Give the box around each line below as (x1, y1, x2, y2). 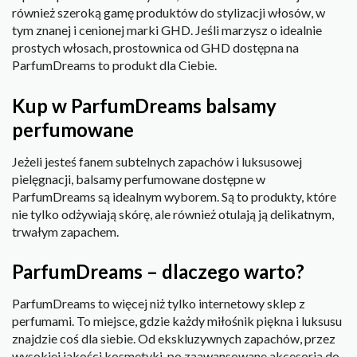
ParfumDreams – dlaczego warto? (12, 260, 304, 284)
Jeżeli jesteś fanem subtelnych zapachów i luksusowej (12, 153, 302, 169)
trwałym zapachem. (12, 223, 119, 239)
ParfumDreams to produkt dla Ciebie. (12, 57, 217, 73)
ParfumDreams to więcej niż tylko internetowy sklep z (12, 296, 305, 312)
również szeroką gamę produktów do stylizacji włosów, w (12, 5, 325, 21)
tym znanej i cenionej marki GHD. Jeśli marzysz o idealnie (12, 22, 322, 38)
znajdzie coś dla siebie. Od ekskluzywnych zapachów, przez (12, 331, 335, 347)
